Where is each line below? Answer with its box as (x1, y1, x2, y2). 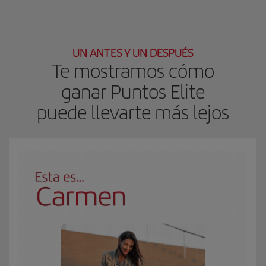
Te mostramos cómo (51, 59, 214, 83)
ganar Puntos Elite (61, 80, 205, 103)
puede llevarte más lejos (36, 100, 229, 124)
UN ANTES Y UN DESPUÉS (72, 46, 194, 60)
